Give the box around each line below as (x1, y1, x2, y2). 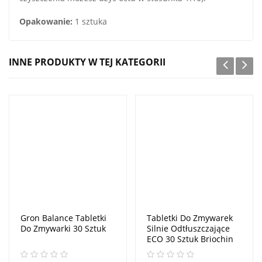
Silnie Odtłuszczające (147, 222, 230, 234)
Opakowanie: (19, 15, 75, 27)
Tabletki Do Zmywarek (147, 212, 233, 223)
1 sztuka (75, 15, 107, 27)
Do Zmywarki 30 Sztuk (20, 222, 106, 234)
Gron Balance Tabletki (20, 212, 106, 223)
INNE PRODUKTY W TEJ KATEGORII (9, 55, 166, 68)
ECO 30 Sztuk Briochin (147, 233, 233, 244)
